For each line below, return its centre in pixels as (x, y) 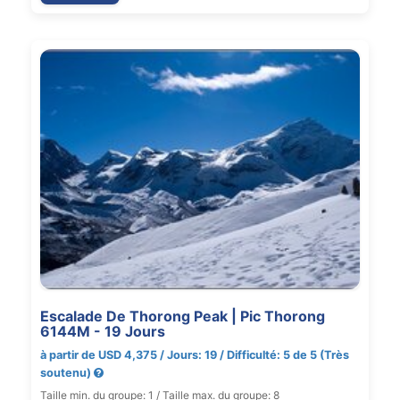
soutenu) (67, 372)
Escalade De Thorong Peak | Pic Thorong (183, 316)
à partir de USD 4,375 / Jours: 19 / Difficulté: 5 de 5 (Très (195, 354)
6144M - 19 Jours (103, 331)
